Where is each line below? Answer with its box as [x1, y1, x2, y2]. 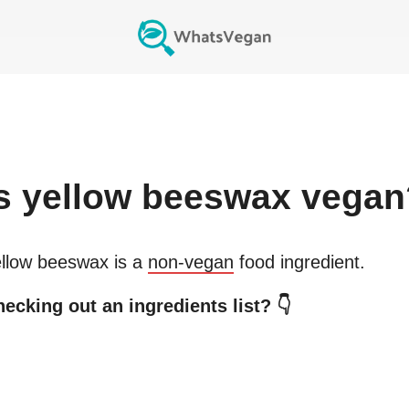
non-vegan [148, 252, 234, 273]
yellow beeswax [22, 177, 291, 217]
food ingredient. [234, 252, 365, 273]
